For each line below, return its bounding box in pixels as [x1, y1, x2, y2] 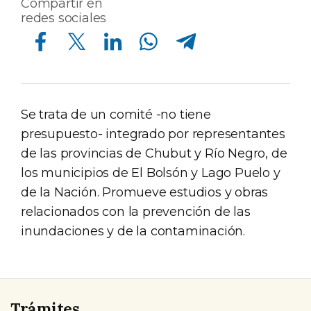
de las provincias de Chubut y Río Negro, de [21, 146, 287, 161]
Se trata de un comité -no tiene [21, 107, 211, 122]
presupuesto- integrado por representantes [21, 126, 285, 142]
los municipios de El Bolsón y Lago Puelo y [21, 165, 280, 180]
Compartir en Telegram [176, 22, 190, 39]
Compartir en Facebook [35, 22, 43, 39]
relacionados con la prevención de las [21, 204, 251, 219]
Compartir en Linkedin [103, 22, 112, 39]
